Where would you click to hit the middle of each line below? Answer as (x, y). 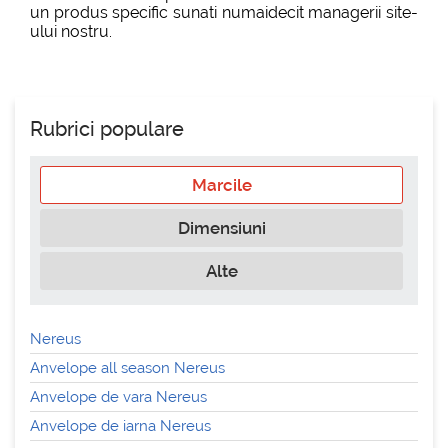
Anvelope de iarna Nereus (120, 426)
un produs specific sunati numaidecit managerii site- (224, 12)
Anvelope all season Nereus (127, 368)
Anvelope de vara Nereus (118, 397)
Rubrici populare (107, 129)
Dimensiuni (221, 228)
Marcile (221, 185)
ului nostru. (71, 31)
